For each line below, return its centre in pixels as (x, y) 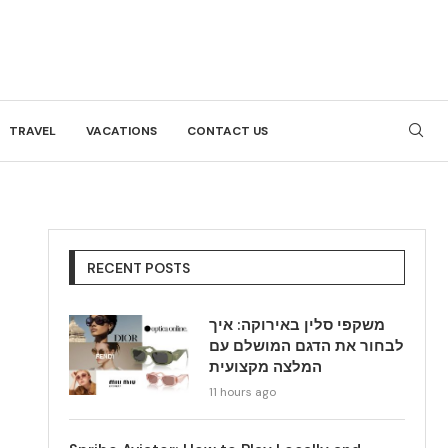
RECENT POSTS (139, 268)
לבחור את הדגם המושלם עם (307, 346)
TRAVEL (32, 131)
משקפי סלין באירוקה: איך (297, 325)
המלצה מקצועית (266, 367)
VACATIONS (121, 131)
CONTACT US (227, 131)
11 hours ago (243, 392)
